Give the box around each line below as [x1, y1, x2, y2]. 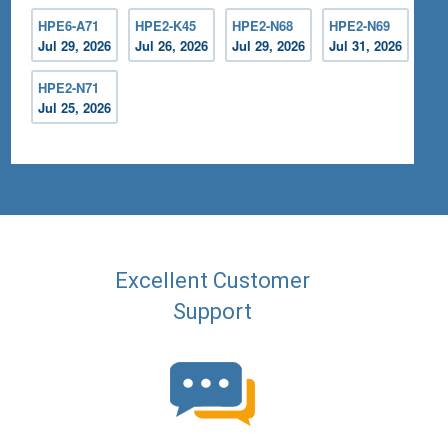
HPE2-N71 [38, 78, 100, 98]
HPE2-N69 [329, 16, 391, 36]
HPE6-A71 [38, 16, 100, 36]
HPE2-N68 [232, 16, 294, 36]
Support [173, 299, 253, 325]
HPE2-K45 [135, 16, 197, 36]
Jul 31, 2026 [329, 36, 403, 56]
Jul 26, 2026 [135, 36, 209, 56]
